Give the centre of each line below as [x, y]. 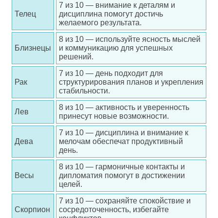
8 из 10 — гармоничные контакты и [122, 167]
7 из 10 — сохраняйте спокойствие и [125, 201]
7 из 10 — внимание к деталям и [117, 5]
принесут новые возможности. [114, 116]
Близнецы [33, 48]
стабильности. [84, 91]
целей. [71, 184]
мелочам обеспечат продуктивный [121, 141]
